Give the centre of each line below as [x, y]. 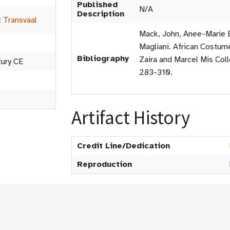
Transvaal [20, 20]
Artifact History [131, 118]
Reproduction [104, 164]
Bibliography [103, 59]
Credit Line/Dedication [123, 146]
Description [101, 14]
